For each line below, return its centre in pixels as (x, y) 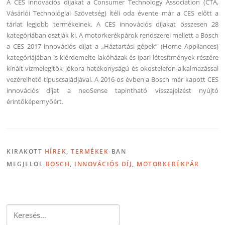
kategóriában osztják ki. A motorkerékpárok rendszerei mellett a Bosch (113, 35)
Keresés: (19, 210)
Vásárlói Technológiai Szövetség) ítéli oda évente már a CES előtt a (113, 13)
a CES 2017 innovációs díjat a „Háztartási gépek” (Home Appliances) (113, 46)
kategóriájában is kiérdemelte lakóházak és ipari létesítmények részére (113, 57)
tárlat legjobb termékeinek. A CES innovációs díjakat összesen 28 (113, 24)
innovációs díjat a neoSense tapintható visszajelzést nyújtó (113, 90)
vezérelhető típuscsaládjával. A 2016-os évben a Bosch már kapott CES (113, 79)
